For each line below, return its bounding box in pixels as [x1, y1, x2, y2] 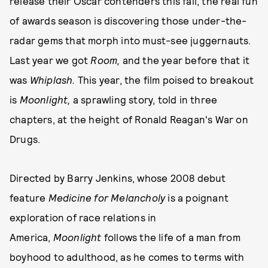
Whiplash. [29, 74, 78, 86]
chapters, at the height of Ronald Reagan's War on [10, 113, 248, 125]
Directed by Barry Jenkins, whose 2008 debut [10, 172, 226, 184]
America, [10, 231, 53, 243]
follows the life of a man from [103, 231, 240, 243]
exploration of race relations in [10, 211, 157, 223]
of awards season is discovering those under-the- [10, 14, 247, 26]
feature [10, 191, 48, 203]
